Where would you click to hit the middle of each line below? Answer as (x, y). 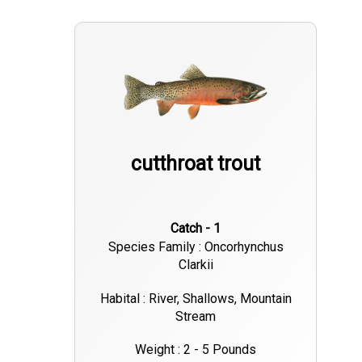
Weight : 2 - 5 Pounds (196, 350)
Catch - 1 (200, 229)
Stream (196, 317)
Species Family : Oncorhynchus (196, 247)
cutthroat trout (196, 164)
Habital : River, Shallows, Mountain (196, 299)
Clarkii (196, 265)
